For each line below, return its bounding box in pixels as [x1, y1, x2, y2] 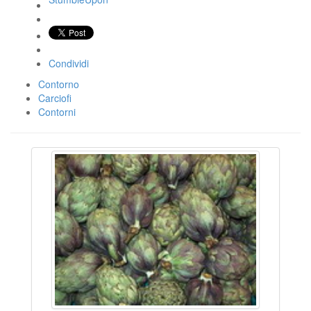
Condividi [49, 56, 89, 70]
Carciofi [38, 91, 72, 105]
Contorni [38, 105, 76, 119]
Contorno [38, 77, 79, 91]
